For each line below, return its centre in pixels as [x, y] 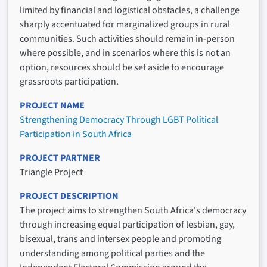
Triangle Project [51, 173]
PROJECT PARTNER [60, 158]
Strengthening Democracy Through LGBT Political [119, 120]
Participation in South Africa [76, 134]
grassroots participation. [69, 82]
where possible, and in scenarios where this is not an [125, 53]
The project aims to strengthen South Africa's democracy [133, 211]
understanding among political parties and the [112, 254]
